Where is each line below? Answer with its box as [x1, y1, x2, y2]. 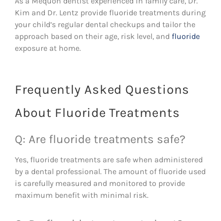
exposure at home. [15, 43, 81, 53]
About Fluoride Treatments [15, 105, 180, 120]
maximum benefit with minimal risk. [15, 190, 148, 200]
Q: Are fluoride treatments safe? [15, 132, 185, 146]
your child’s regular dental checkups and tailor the [15, 19, 195, 29]
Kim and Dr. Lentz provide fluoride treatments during [15, 7, 206, 17]
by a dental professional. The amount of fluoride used [15, 166, 206, 176]
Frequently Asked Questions [15, 81, 190, 97]
